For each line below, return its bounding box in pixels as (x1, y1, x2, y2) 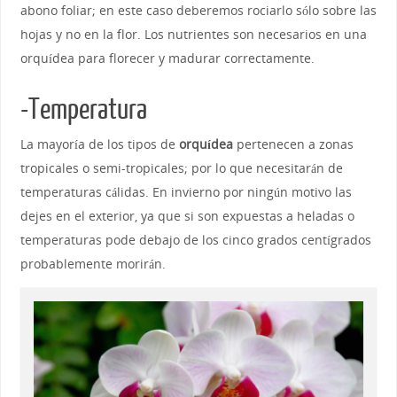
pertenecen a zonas (232, 135, 354, 152)
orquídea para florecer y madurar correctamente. (19, 49, 315, 66)
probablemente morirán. (19, 254, 166, 272)
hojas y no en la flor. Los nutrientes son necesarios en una (19, 25, 367, 43)
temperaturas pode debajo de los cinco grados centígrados (19, 230, 371, 248)
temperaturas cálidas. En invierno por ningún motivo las (19, 183, 352, 200)
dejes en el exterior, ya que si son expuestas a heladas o (19, 206, 354, 224)
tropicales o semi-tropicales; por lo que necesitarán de (19, 159, 343, 176)
